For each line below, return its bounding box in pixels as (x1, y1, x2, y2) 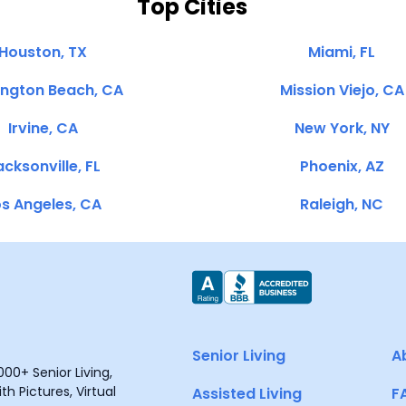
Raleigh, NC (300, 194, 383, 215)
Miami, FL (308, 42, 375, 63)
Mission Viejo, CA (279, 80, 404, 101)
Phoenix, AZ (299, 156, 384, 177)
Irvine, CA (7, 118, 78, 139)
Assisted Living (192, 383, 302, 404)
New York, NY (294, 118, 390, 139)
